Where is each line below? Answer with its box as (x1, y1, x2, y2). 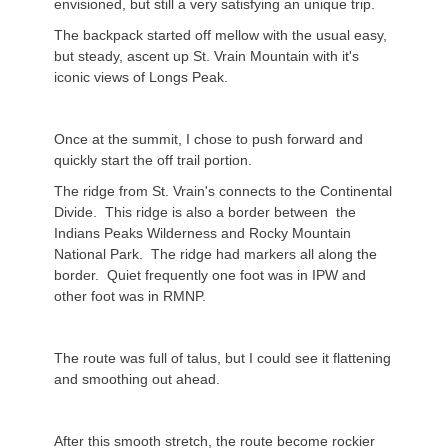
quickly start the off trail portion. (54, 152, 252, 168)
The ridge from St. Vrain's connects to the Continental (54, 183, 392, 199)
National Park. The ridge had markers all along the (54, 246, 377, 262)
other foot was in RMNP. (54, 288, 206, 304)
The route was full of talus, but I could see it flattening (54, 350, 391, 366)
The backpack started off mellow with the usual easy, (54, 27, 387, 43)
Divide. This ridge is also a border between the (54, 204, 356, 220)
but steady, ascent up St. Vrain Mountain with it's (54, 48, 359, 64)
